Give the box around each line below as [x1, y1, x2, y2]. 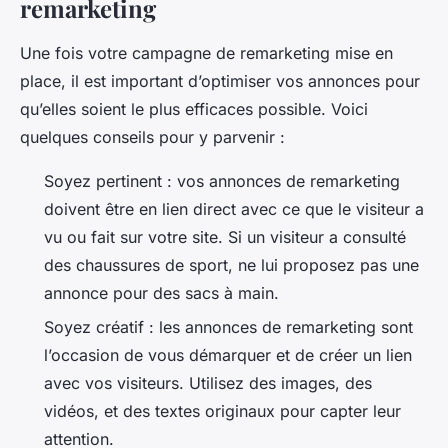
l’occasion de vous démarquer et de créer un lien [44, 345, 412, 366]
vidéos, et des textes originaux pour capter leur [44, 401, 401, 422]
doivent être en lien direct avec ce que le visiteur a [44, 198, 424, 219]
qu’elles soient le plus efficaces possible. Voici [20, 98, 368, 119]
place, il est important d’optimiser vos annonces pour [20, 70, 420, 91]
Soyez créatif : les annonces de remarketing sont [44, 317, 413, 338]
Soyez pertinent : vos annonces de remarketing [44, 170, 400, 191]
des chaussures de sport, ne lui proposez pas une [44, 254, 419, 275]
